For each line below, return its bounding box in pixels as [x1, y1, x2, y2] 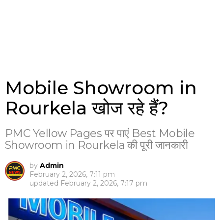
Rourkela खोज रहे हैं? [5, 97, 168, 119]
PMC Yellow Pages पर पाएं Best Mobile [5, 127, 195, 140]
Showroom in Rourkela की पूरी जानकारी [5, 138, 188, 152]
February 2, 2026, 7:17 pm [60, 179, 147, 188]
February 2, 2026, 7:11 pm [29, 170, 115, 179]
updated [29, 179, 60, 188]
